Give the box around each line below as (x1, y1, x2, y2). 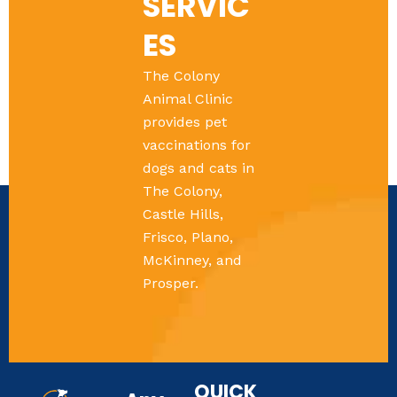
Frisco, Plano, (142, 229, 233, 246)
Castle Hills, (142, 206, 223, 223)
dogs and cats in (142, 160, 254, 177)
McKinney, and (142, 252, 242, 269)
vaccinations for (142, 136, 251, 154)
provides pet (142, 113, 227, 131)
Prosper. (142, 275, 198, 292)
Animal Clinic (142, 90, 233, 108)
